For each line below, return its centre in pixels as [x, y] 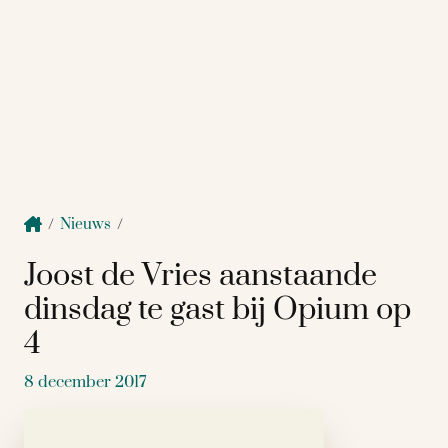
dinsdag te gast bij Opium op [217, 309]
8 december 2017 [85, 382]
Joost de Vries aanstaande [200, 275]
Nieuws [85, 224]
